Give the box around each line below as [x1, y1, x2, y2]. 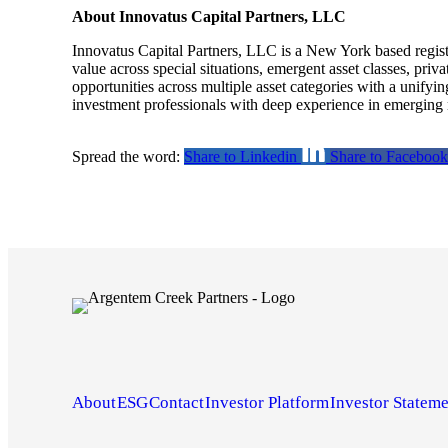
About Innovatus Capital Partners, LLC [72, 8, 350, 25]
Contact [149, 393, 204, 413]
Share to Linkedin [184, 148, 297, 165]
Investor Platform [205, 393, 329, 413]
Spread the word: [72, 148, 184, 165]
